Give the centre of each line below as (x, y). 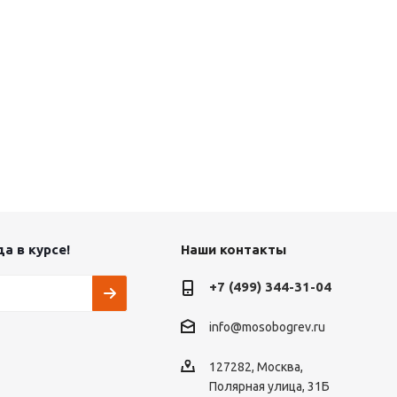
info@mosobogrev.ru (267, 327)
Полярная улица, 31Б (269, 386)
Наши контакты (233, 250)
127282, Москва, (256, 366)
